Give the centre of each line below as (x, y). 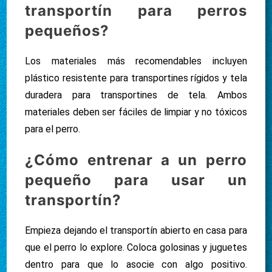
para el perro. (53, 129)
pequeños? (67, 31)
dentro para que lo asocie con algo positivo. (136, 265)
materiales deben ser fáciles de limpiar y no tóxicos (136, 112)
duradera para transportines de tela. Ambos (136, 95)
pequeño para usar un (136, 180)
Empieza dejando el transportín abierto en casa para (136, 231)
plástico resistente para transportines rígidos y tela (136, 78)
